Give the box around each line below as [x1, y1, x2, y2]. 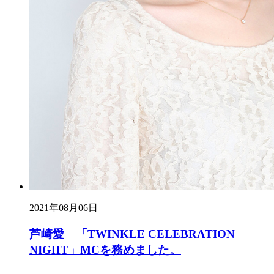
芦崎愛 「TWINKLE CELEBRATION [29, 228, 235, 241]
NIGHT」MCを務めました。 [29, 243, 181, 257]
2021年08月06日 [29, 202, 98, 213]
